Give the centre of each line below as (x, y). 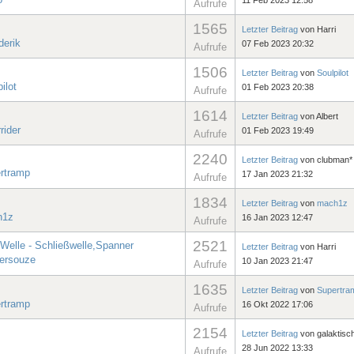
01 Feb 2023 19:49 (278, 130)
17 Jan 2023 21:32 (277, 173)
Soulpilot (333, 72)
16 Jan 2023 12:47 (277, 217)
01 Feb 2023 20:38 (278, 87)
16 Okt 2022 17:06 (277, 304)
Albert (327, 116)
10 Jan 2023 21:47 (277, 260)
